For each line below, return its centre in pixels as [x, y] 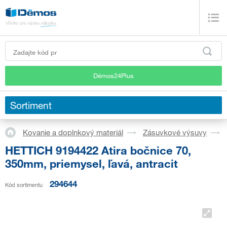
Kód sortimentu [24, 185]
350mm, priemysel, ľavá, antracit [91, 163]
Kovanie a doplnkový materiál [73, 133]
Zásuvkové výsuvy [175, 133]
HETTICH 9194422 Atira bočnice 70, [98, 150]
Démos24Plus [113, 75]
